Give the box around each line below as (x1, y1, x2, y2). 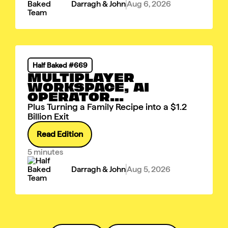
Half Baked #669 (33, 61, 88, 69)
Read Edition (37, 129, 83, 139)
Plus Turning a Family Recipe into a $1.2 (27, 101, 187, 112)
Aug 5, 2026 (127, 164, 170, 174)
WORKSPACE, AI (27, 80, 149, 94)
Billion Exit (27, 111, 69, 122)
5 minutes (27, 147, 63, 157)
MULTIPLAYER (27, 71, 134, 84)
